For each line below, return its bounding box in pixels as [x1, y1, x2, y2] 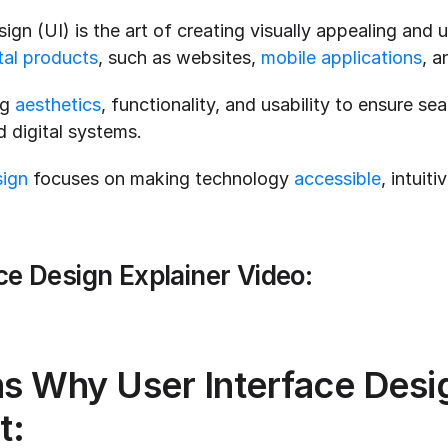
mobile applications [261, 46, 422, 68]
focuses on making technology [28, 167, 294, 189]
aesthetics [15, 93, 101, 115]
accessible [294, 167, 381, 189]
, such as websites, [98, 46, 261, 68]
